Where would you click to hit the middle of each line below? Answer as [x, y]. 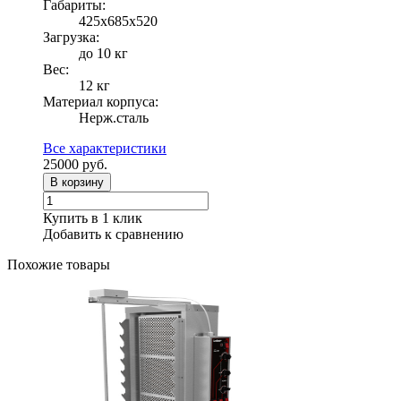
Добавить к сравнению [113, 234]
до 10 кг [103, 53]
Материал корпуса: [101, 101]
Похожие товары [59, 264]
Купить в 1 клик [93, 218]
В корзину [77, 182]
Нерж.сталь [114, 117]
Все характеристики [105, 148]
